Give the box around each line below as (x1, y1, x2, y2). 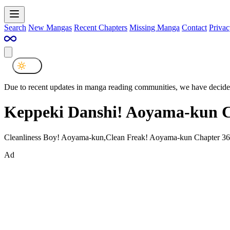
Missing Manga (129, 23, 180, 32)
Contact (182, 23, 207, 32)
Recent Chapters (74, 23, 127, 32)
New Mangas (28, 23, 72, 32)
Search (4, 23, 26, 32)
